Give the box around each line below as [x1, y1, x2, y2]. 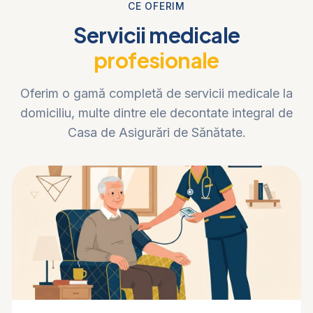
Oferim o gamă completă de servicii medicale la [20, 86, 293, 101]
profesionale [94, 47, 219, 73]
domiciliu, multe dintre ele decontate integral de [20, 105, 293, 120]
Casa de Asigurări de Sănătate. [67, 125, 246, 140]
